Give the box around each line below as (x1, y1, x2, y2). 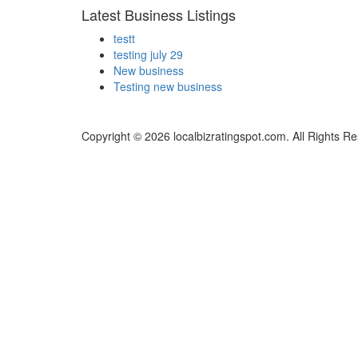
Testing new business (113, 78, 222, 95)
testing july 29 (113, 46, 183, 63)
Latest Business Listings (82, 4, 236, 26)
